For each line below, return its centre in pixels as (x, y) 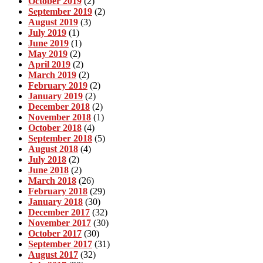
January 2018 (55, 201)
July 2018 (47, 159)
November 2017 (60, 222)
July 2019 (47, 32)
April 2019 (49, 64)
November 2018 (60, 117)
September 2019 (60, 11)
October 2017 (55, 233)
